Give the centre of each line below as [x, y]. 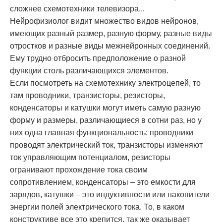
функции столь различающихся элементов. [89, 71]
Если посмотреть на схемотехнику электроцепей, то [105, 83]
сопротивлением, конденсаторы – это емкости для [103, 182]
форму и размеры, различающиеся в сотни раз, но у [106, 120]
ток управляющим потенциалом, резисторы [90, 158]
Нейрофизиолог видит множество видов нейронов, [104, 21]
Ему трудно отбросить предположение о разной [98, 58]
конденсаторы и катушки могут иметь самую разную [105, 108]
